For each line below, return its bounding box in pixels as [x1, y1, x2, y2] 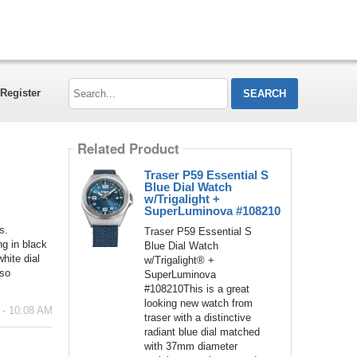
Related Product [76, 139, 179, 159]
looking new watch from [143, 296, 253, 309]
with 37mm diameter [143, 339, 237, 352]
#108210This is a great [143, 282, 249, 295]
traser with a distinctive [143, 311, 251, 324]
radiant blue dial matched [143, 325, 260, 338]
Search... [67, 76, 110, 88]
